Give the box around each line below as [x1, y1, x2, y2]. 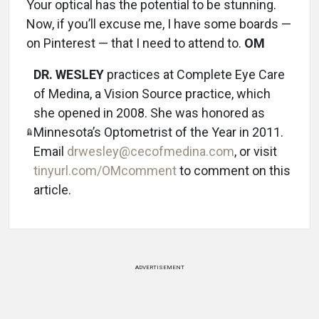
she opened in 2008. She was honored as [33, 105, 265, 120]
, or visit [234, 144, 277, 159]
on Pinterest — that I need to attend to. [26, 36, 244, 51]
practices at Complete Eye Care [104, 67, 285, 82]
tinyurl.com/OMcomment [33, 163, 177, 178]
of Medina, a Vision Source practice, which [33, 86, 271, 101]
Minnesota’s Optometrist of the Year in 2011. [33, 125, 283, 140]
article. [33, 182, 71, 197]
